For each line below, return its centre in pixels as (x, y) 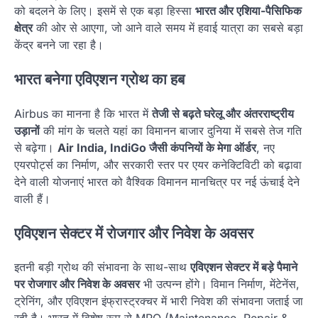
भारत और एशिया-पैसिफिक (248, 11)
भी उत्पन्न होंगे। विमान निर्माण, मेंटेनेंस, (220, 284)
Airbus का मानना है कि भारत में (83, 113)
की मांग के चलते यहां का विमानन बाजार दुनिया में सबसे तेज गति (171, 130)
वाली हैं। (32, 198)
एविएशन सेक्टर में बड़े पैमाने (244, 267)
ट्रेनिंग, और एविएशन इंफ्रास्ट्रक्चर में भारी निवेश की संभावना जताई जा (159, 301)
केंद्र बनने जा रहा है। (59, 45)
